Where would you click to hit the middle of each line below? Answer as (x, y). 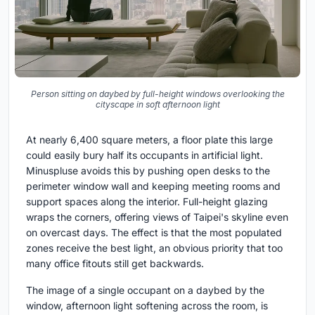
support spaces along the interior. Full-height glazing (147, 202)
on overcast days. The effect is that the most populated (154, 233)
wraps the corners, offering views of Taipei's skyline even (157, 217)
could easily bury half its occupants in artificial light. (144, 155)
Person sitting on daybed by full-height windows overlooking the (157, 94)
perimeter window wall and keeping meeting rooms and (153, 186)
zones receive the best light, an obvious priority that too (154, 248)
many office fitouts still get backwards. (115, 264)
